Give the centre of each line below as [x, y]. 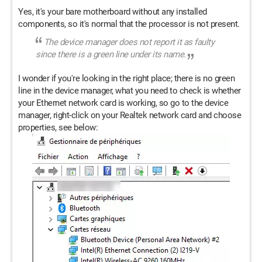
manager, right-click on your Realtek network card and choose [130, 115]
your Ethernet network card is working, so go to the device [123, 103]
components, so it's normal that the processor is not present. [129, 24]
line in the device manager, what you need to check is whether [130, 90]
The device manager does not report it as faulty [129, 42]
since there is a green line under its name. [111, 54]
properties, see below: [58, 127]
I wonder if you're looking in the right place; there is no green [126, 78]
